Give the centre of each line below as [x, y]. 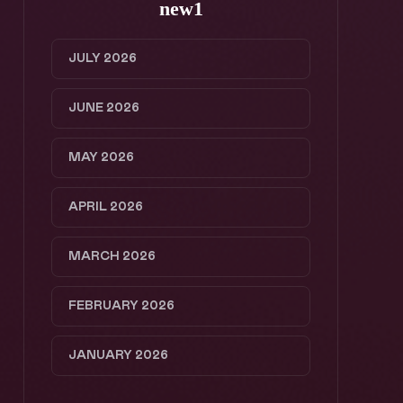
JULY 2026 [103, 58]
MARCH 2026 [112, 256]
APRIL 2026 [106, 207]
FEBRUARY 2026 [121, 306]
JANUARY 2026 [118, 355]
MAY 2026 [101, 157]
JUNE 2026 [104, 108]
